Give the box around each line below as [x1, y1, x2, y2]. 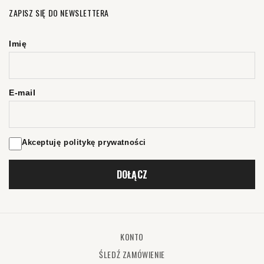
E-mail [9, 88, 36, 98]
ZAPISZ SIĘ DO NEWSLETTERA [9, 6, 109, 19]
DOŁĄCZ [116, 167, 148, 181]
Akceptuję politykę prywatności [22, 138, 146, 147]
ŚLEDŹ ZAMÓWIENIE [99, 248, 165, 261]
